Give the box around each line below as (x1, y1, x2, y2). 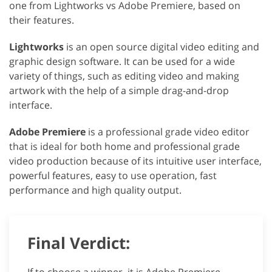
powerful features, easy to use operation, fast (9, 169, 217, 183)
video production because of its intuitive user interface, (9, 154, 262, 168)
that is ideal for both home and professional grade (9, 140, 240, 154)
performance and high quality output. (9, 183, 182, 197)
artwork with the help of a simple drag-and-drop (9, 84, 229, 98)
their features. (9, 13, 74, 27)
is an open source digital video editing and (64, 40, 259, 54)
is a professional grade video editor (86, 125, 250, 139)
